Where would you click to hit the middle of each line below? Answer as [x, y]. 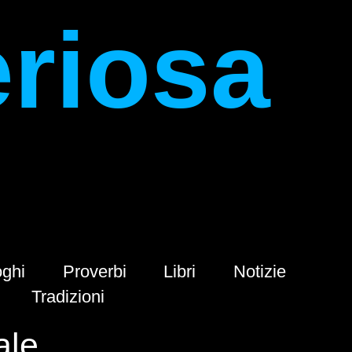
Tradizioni [68, 297]
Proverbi [94, 272]
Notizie [260, 272]
